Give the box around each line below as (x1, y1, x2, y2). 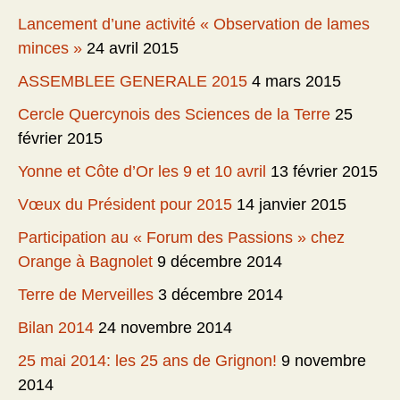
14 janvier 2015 (237, 196, 346, 214)
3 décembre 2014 (158, 286, 283, 304)
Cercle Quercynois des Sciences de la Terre (18, 105, 330, 124)
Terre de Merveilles (18, 286, 154, 304)
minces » (18, 39, 82, 58)
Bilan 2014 (18, 319, 94, 337)
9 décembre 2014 (157, 253, 282, 271)
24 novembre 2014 (98, 319, 232, 337)
